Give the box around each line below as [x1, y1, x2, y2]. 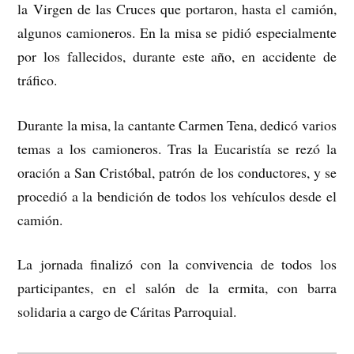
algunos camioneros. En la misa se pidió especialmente [17, 22, 337, 42]
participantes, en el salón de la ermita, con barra [17, 278, 337, 298]
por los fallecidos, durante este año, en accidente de [17, 46, 337, 66]
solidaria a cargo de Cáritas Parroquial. [17, 302, 237, 322]
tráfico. [17, 70, 58, 89]
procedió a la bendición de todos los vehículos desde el [17, 186, 337, 205]
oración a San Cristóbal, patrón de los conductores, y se [17, 162, 337, 182]
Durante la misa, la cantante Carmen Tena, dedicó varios [17, 115, 337, 134]
